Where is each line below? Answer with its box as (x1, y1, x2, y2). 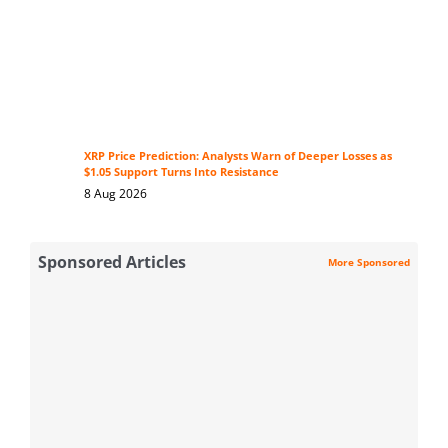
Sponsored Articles (38, 251, 186, 274)
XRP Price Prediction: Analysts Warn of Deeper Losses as (83, 149, 392, 164)
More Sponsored (328, 254, 410, 269)
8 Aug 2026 (83, 186, 147, 202)
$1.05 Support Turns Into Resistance (83, 165, 279, 180)
